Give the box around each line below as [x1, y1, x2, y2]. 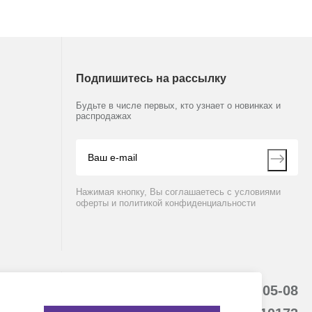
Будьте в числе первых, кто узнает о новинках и [76, 100, 281, 111]
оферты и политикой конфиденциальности [76, 198, 256, 208]
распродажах [76, 111, 132, 121]
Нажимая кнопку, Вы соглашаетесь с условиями [76, 187, 281, 197]
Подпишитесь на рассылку [76, 72, 226, 84]
